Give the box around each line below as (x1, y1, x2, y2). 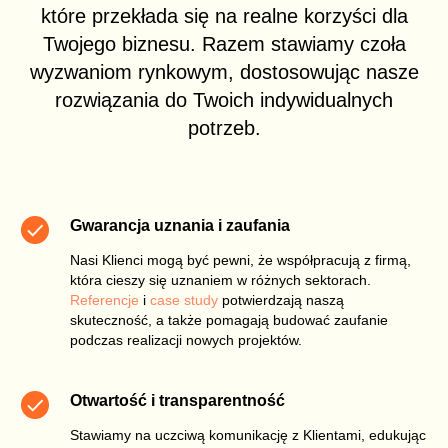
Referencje (70, 291, 143, 308)
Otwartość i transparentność (70, 391, 285, 409)
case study (150, 291, 218, 308)
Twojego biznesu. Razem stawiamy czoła (42, 32, 406, 55)
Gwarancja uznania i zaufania (70, 216, 290, 234)
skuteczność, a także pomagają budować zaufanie (70, 311, 388, 328)
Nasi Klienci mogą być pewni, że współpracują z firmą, (70, 251, 411, 268)
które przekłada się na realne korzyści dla (40, 4, 408, 27)
